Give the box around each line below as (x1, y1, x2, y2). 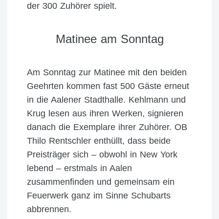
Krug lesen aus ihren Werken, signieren (27, 108, 183, 118)
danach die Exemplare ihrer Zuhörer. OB (27, 122, 187, 132)
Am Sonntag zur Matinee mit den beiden (27, 67, 187, 77)
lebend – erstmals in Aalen (27, 163, 132, 173)
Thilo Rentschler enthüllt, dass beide (27, 135, 171, 146)
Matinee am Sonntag (55, 32, 164, 45)
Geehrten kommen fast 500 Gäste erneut (27, 81, 189, 91)
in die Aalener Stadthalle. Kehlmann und (27, 94, 186, 105)
